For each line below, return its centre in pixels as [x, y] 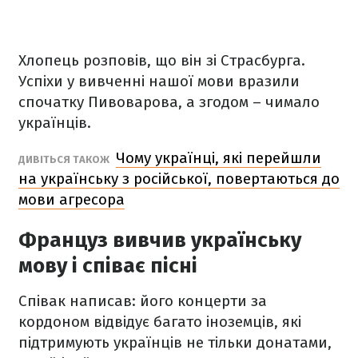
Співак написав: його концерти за [143, 301]
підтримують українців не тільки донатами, [175, 342]
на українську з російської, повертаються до [179, 179]
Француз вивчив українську [160, 240]
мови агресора [72, 199]
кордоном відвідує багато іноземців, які [160, 322]
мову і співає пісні [108, 266]
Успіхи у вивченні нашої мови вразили [159, 81]
